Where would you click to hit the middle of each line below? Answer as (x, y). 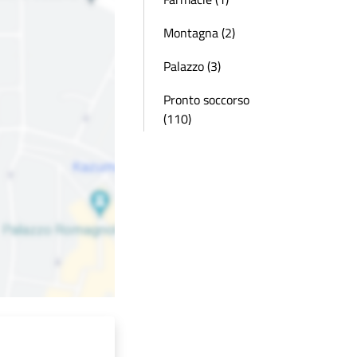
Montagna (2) (199, 33)
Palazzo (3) (192, 66)
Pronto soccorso (206, 100)
